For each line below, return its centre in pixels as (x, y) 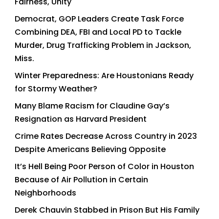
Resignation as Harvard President (81, 119)
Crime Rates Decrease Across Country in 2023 (106, 136)
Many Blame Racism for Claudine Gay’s (92, 106)
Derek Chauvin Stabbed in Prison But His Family (107, 210)
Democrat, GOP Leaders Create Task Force (99, 19)
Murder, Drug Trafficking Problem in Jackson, (103, 45)
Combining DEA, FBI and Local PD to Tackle (98, 32)
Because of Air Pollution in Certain (81, 179)
